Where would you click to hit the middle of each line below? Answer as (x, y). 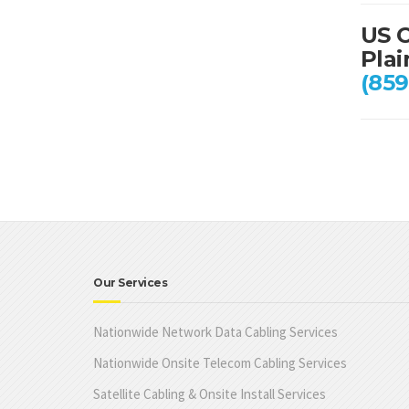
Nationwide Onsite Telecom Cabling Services (220, 362)
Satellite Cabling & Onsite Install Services (210, 393)
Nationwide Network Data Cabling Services (215, 331)
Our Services (130, 282)
